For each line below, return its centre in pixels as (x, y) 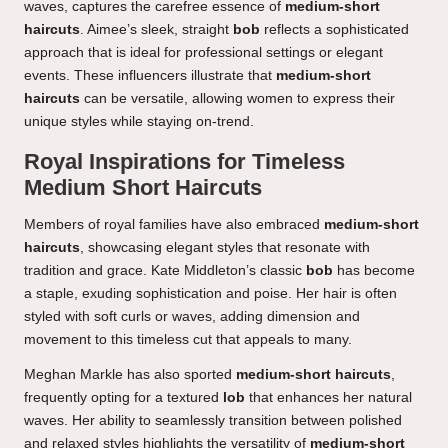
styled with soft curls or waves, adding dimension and (192, 317)
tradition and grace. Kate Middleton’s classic (165, 271)
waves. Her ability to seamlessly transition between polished (213, 421)
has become (374, 271)
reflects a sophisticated (334, 30)
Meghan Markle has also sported (130, 375)
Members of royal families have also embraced (174, 225)
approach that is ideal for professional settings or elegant (203, 53)
